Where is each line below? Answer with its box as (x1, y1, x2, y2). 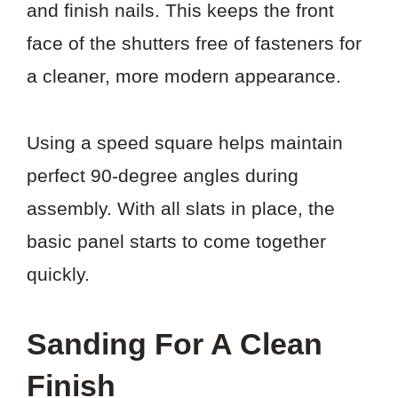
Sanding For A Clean (27, 327, 322, 362)
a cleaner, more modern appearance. (27, 65, 341, 86)
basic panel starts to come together (27, 230, 326, 251)
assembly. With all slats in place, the (27, 197, 335, 219)
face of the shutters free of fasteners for (27, 32, 362, 53)
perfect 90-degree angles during (27, 164, 298, 186)
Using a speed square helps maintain (27, 131, 343, 153)
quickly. (27, 263, 90, 284)
